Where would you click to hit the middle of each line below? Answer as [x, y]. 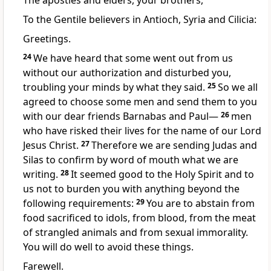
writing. [41, 175]
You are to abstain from [201, 204]
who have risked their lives [84, 131]
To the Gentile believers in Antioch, [102, 20]
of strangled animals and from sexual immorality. [135, 233]
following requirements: [78, 204]
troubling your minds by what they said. [114, 87]
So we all [238, 87]
